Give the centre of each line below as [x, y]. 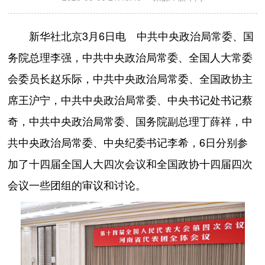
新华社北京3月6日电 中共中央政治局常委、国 [131, 36]
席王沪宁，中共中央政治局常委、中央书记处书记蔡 [130, 100]
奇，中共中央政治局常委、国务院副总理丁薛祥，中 [130, 122]
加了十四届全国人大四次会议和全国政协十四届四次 [130, 164]
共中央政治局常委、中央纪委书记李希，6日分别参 [128, 143]
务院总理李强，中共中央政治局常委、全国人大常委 [130, 58]
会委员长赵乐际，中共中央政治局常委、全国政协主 [130, 79]
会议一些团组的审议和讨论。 [77, 185]
